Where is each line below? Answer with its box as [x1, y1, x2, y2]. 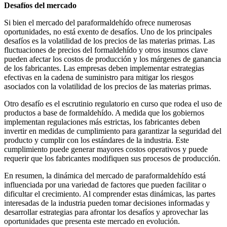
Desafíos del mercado [4, 1, 77, 10]
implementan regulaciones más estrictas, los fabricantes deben [4, 118, 200, 127]
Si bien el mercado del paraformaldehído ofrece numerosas [4, 18, 191, 27]
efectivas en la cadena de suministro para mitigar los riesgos [4, 73, 194, 82]
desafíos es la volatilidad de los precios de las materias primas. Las [4, 36, 215, 46]
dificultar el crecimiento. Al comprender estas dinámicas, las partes [4, 190, 215, 199]
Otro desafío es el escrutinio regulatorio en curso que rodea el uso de [4, 99, 222, 108]
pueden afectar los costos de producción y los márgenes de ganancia [4, 55, 221, 64]
